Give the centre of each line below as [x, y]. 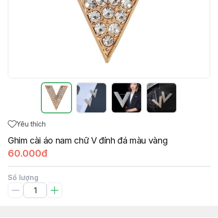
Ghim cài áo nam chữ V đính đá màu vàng [88, 140]
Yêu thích [31, 124]
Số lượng [23, 177]
